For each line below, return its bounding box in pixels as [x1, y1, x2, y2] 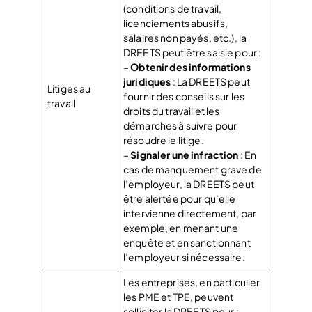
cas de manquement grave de [123, 162, 262, 175]
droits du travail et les [123, 104, 220, 117]
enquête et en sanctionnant [123, 235, 251, 249]
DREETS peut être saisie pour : [123, 45, 262, 58]
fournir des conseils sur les [123, 89, 244, 102]
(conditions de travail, [123, 1, 222, 15]
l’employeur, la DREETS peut [123, 177, 254, 190]
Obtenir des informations [130, 60, 251, 73]
